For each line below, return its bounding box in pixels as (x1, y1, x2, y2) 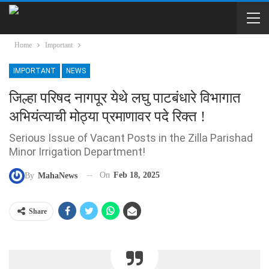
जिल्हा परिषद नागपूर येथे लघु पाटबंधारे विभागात (9, 90, 241, 106)
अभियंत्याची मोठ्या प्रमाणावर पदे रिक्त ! (9, 109, 205, 124)
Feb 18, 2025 (113, 171, 160, 180)
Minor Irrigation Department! (9, 145, 145, 158)
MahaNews (38, 171, 77, 180)
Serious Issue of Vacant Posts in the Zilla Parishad (9, 131, 253, 144)
